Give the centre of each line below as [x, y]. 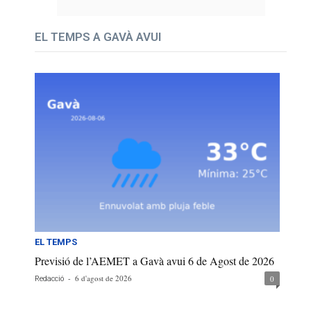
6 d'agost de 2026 [103, 278]
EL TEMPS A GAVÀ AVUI [98, 37]
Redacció [49, 278]
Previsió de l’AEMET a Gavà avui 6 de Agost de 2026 [154, 260]
